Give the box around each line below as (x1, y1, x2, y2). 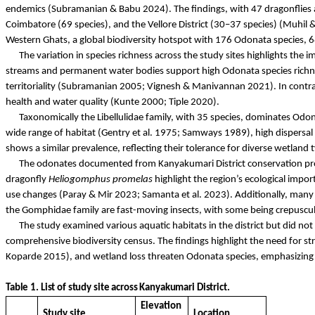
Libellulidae (96, 112, 143, 123)
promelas (112, 174, 153, 185)
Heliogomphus (49, 174, 110, 185)
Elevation (141, 300, 182, 311)
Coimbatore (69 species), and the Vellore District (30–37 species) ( (6, 19, 283, 30)
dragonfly (6, 174, 49, 185)
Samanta (142, 189, 179, 200)
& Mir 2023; (86, 189, 142, 200)
